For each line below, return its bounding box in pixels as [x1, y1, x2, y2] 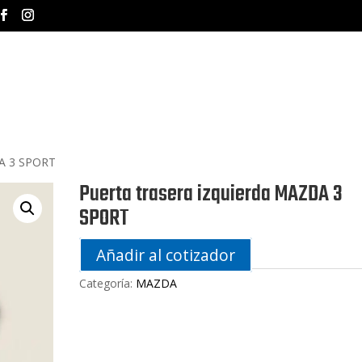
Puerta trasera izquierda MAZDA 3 [79, 177, 343, 212]
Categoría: [79, 276, 137, 291]
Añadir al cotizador [96, 244, 236, 266]
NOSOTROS [249, 61, 318, 78]
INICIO [192, 61, 228, 78]
